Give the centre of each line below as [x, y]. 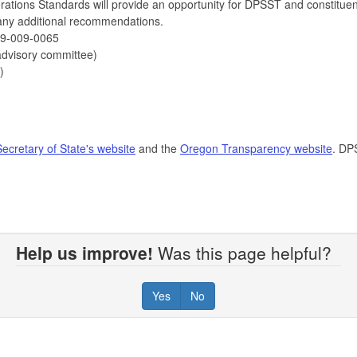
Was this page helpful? [247, 252]
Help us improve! [84, 252]
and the [158, 148]
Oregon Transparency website [256, 148]
